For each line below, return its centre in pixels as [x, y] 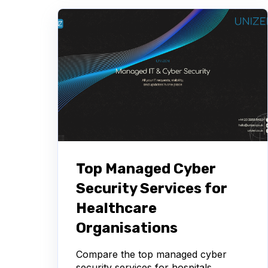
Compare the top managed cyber [151, 254]
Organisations [127, 228]
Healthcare [116, 208]
